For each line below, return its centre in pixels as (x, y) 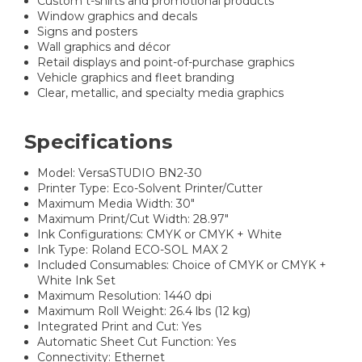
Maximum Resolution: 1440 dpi (125, 295)
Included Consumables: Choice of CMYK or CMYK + (182, 265)
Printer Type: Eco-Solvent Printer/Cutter (150, 188)
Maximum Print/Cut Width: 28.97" (133, 219)
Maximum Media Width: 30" (116, 203)
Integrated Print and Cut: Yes (120, 326)
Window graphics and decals (118, 16)
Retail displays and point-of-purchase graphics (166, 62)
